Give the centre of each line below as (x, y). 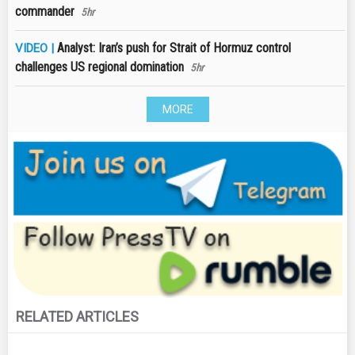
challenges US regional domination (99, 67)
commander (45, 12)
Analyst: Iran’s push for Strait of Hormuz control (174, 48)
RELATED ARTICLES (77, 316)
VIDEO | (36, 49)
